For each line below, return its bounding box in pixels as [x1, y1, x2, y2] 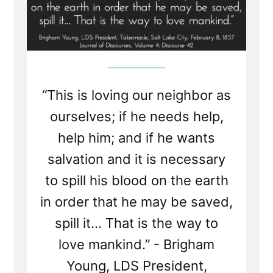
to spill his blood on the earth [44, 172, 229, 189]
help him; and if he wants [58, 130, 215, 146]
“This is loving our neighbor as [42, 87, 231, 104]
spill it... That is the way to [55, 215, 218, 232]
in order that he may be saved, [40, 194, 233, 210]
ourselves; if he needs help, [49, 108, 224, 125]
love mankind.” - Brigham [58, 236, 214, 253]
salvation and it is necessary [48, 151, 225, 168]
